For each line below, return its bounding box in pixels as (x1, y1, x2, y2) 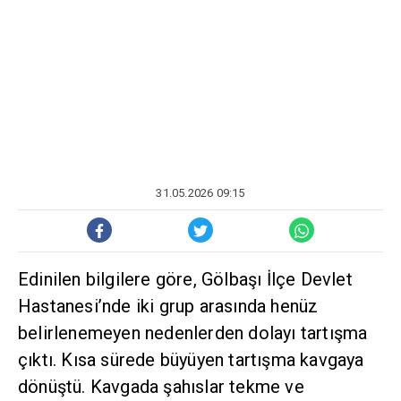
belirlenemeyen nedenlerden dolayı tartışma (18, 322, 368, 345)
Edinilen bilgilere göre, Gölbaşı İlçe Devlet (18, 269, 353, 291)
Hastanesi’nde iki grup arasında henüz (18, 295, 319, 318)
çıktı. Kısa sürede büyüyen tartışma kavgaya (18, 349, 364, 371)
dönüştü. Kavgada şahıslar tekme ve (18, 376, 304, 398)
